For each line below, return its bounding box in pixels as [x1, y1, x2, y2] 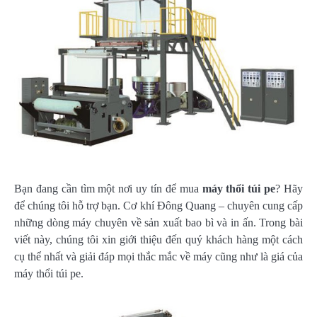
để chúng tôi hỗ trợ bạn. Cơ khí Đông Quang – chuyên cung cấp [14, 200, 303, 212]
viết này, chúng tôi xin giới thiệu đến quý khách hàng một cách [14, 234, 303, 246]
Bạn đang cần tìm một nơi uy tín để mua [14, 183, 202, 195]
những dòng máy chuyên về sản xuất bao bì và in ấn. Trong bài [14, 217, 303, 229]
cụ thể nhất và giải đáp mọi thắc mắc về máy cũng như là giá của [14, 250, 303, 263]
